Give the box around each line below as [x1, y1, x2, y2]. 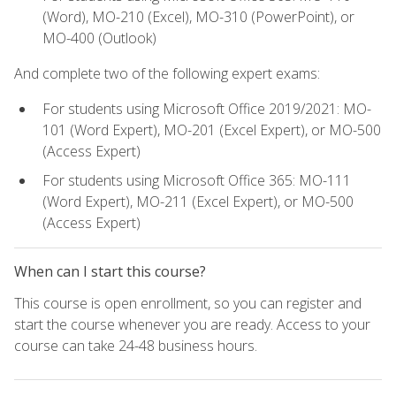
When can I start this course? [14, 261, 206, 281]
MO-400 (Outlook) [42, 27, 156, 48]
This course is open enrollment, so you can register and [14, 293, 362, 313]
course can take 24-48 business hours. [14, 335, 257, 355]
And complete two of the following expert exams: [14, 63, 320, 83]
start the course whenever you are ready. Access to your [14, 314, 370, 334]
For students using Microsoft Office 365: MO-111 [42, 170, 351, 190]
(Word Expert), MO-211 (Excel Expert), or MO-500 [42, 191, 354, 211]
